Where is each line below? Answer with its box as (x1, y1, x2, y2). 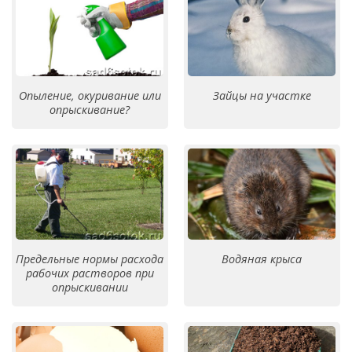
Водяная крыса (222, 251, 302, 267)
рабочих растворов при (25, 266, 154, 281)
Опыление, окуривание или (18, 87, 161, 103)
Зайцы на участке (212, 87, 311, 103)
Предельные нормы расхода (16, 251, 163, 267)
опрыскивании (51, 280, 128, 295)
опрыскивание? (49, 101, 130, 117)
